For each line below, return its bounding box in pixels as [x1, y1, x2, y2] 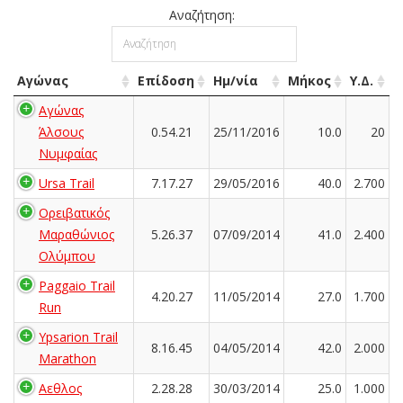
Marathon [39, 349, 96, 367]
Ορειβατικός [39, 203, 110, 221]
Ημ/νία [213, 71, 258, 89]
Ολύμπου [39, 246, 95, 264]
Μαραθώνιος [39, 225, 114, 243]
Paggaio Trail [39, 276, 115, 294]
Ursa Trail [39, 174, 94, 192]
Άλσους [39, 122, 84, 140]
